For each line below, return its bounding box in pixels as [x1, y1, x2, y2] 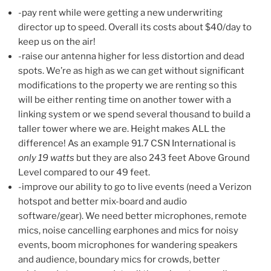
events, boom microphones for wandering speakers [18, 240, 238, 250]
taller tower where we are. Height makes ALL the [18, 123, 226, 134]
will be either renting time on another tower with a [18, 94, 231, 105]
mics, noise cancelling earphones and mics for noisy [18, 225, 238, 236]
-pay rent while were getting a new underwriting [18, 7, 223, 18]
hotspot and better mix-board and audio [18, 196, 187, 207]
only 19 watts [18, 152, 74, 163]
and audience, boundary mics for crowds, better [18, 254, 220, 265]
